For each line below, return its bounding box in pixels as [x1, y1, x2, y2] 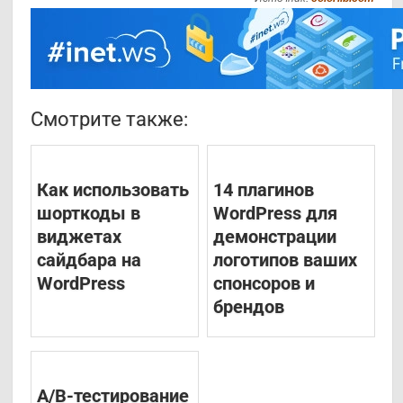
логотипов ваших [212, 249, 357, 272]
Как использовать [37, 179, 190, 201]
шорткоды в [37, 202, 141, 225]
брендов [212, 296, 284, 318]
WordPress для [212, 202, 337, 225]
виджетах [37, 226, 122, 248]
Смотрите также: [31, 108, 189, 131]
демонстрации [212, 226, 336, 248]
